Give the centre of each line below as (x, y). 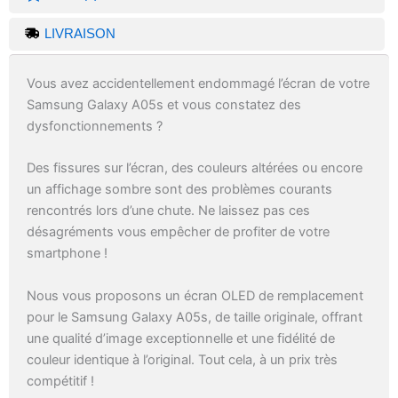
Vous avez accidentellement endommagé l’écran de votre (198, 84)
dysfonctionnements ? (95, 127)
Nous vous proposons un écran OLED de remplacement (195, 295)
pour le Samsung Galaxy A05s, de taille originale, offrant (195, 317)
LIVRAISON (80, 34)
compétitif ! (60, 381)
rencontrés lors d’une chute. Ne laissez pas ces (168, 211)
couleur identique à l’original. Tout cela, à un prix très (182, 359)
